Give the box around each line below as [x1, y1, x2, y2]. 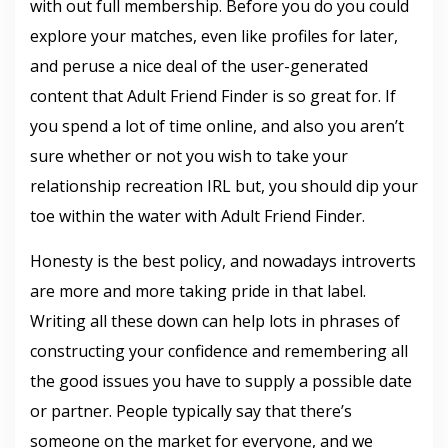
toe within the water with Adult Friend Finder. [30, 205, 365, 227]
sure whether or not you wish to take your [30, 145, 348, 167]
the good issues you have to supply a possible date [30, 370, 412, 392]
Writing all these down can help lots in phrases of [30, 310, 400, 332]
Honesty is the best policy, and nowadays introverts [30, 250, 416, 272]
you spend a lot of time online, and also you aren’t [30, 115, 404, 137]
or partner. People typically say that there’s [30, 400, 352, 422]
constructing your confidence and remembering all [30, 340, 408, 362]
